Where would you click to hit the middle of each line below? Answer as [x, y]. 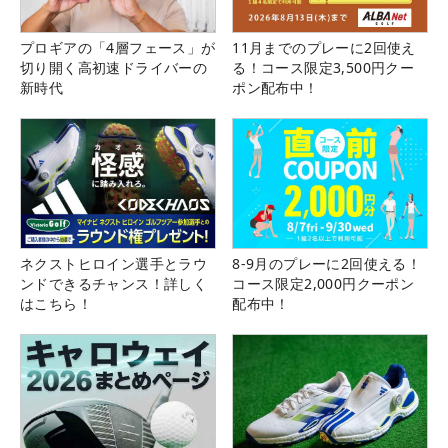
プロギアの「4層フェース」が [118, 48]
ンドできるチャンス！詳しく [114, 284]
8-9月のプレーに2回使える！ [327, 264]
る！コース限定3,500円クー [323, 68]
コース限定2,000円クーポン [323, 284]
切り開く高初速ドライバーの [114, 68]
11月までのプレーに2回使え [324, 48]
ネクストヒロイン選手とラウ [114, 264]
